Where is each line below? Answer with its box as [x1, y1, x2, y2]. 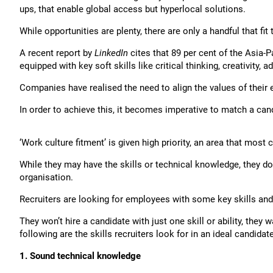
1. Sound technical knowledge [19, 250, 141, 261]
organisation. [19, 172, 73, 183]
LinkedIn [94, 48, 128, 58]
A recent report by [19, 48, 94, 58]
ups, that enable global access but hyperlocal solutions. [19, 4, 246, 15]
